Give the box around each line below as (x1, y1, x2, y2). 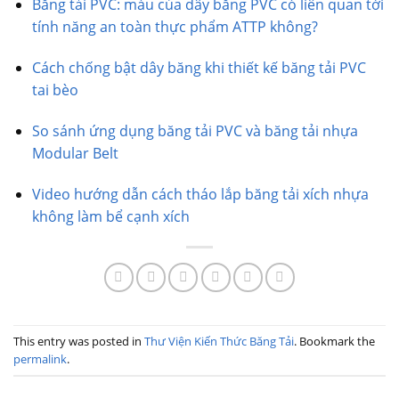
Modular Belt (31, 142, 118, 163)
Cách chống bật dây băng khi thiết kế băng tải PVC (31, 57, 366, 77)
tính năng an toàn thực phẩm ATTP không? (31, 17, 318, 37)
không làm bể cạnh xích (31, 206, 190, 226)
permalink (13, 350, 67, 367)
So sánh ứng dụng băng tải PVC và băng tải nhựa (31, 120, 358, 141)
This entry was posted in (13, 332, 144, 349)
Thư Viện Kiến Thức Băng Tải (144, 332, 294, 349)
